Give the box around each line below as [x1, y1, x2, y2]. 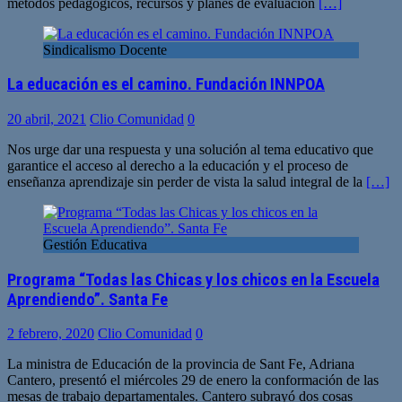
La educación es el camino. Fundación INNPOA [7, 74, 325, 95]
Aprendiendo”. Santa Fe [7, 289, 168, 310]
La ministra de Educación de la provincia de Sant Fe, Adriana [7, 356, 354, 372]
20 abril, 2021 [7, 110, 86, 127]
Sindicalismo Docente [43, 41, 167, 57]
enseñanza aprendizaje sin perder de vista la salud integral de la [7, 173, 366, 189]
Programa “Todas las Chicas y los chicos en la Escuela [7, 269, 380, 290]
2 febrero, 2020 [7, 326, 94, 342]
